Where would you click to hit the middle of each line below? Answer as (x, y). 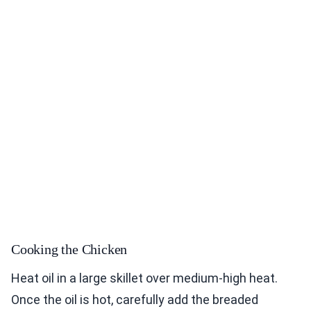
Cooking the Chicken (69, 250)
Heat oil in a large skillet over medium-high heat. (144, 278)
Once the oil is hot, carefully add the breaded (135, 300)
